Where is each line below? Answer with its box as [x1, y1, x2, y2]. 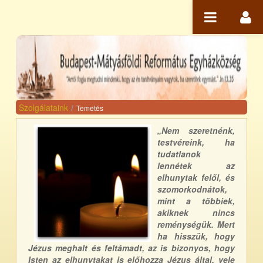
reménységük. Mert [157, 218, 235, 230]
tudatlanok [157, 148, 201, 160]
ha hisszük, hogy [157, 230, 235, 242]
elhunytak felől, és [157, 171, 235, 183]
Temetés [76, 103, 103, 113]
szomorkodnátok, [157, 183, 227, 195]
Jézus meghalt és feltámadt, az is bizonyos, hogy [28, 242, 235, 254]
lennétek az [157, 160, 235, 171]
